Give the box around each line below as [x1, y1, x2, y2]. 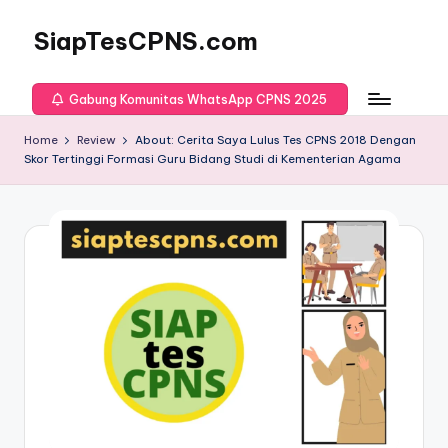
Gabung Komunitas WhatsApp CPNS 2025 [66, 91, 328, 107]
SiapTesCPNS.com [34, 26, 258, 56]
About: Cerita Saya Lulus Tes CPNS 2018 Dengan [135, 133, 417, 147]
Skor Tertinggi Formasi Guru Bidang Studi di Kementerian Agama [24, 152, 401, 166]
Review [77, 133, 117, 147]
